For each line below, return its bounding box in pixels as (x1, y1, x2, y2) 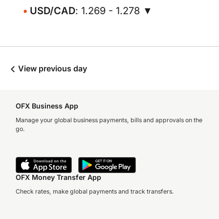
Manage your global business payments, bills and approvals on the (16, 116, 202, 124)
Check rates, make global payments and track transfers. (16, 188, 174, 195)
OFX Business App (16, 102, 78, 110)
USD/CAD (30, 5, 75, 17)
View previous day (16, 64, 87, 73)
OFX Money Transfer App (16, 173, 101, 181)
